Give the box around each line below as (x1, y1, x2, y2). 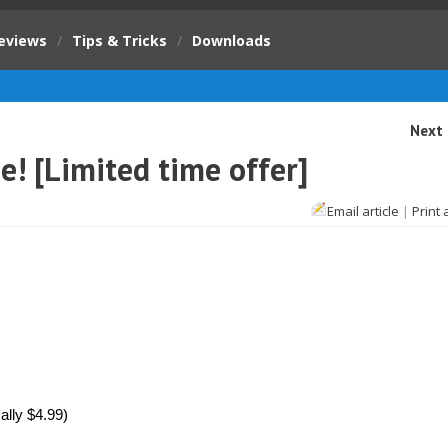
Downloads (192, 31, 271, 50)
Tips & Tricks (72, 31, 167, 50)
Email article (327, 202, 399, 220)
